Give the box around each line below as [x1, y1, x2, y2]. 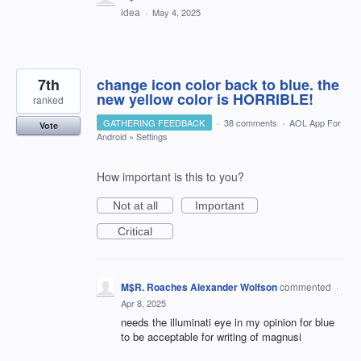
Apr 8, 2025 [121, 297, 166, 309]
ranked [33, 93, 64, 106]
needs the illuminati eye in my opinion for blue [121, 314, 334, 330]
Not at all [112, 199, 158, 212]
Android [97, 130, 127, 143]
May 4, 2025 [152, 6, 201, 19]
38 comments [223, 116, 277, 129]
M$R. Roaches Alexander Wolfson [121, 280, 277, 294]
